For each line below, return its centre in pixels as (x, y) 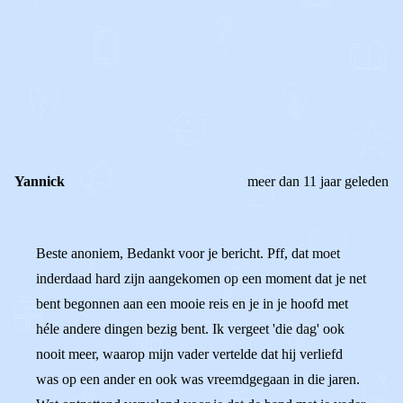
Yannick (40, 181)
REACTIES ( (92, 125)
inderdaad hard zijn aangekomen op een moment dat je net (201, 278)
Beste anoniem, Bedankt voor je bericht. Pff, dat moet (188, 253)
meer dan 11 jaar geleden (318, 181)
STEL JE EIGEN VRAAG (112, 15)
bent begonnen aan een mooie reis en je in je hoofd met (192, 304)
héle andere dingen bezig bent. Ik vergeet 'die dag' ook (190, 329)
